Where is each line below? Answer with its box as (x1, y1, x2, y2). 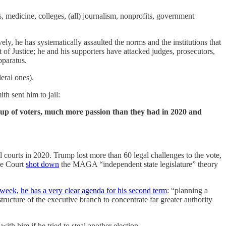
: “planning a (167, 186, 208, 195)
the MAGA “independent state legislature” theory (59, 160, 218, 168)
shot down (26, 160, 59, 168)
